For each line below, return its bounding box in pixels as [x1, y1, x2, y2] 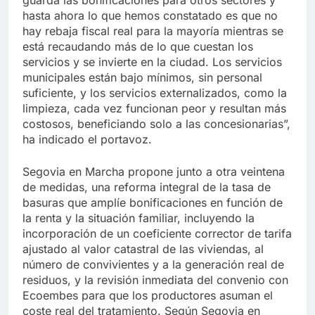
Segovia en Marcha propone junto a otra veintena [22, 164, 285, 179]
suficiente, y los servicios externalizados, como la [22, 85, 287, 100]
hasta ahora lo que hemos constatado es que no [22, 8, 278, 22]
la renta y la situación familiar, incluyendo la [22, 210, 255, 225]
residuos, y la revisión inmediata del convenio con [22, 272, 288, 287]
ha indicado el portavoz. [22, 131, 152, 146]
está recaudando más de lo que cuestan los [22, 39, 253, 53]
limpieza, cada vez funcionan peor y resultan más [22, 101, 286, 115]
